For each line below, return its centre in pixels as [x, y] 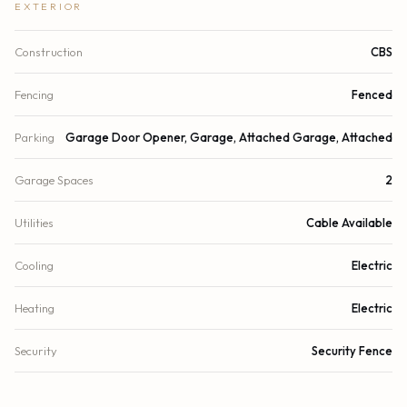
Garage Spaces [54, 180]
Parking [35, 138]
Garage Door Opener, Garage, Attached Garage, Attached [229, 138]
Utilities [34, 223]
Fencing [34, 95]
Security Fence [352, 351]
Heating [35, 308]
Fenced [372, 95]
